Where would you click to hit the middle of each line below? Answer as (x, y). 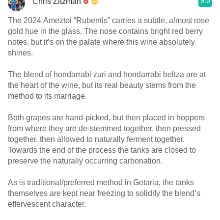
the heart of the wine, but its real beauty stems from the (102, 85)
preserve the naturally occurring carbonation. (85, 161)
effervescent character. (47, 204)
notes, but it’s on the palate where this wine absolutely (101, 42)
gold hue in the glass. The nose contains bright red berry (46, 31)
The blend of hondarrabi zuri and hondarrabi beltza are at (107, 74)
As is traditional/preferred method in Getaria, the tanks (101, 182)
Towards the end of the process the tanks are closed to (102, 150)
